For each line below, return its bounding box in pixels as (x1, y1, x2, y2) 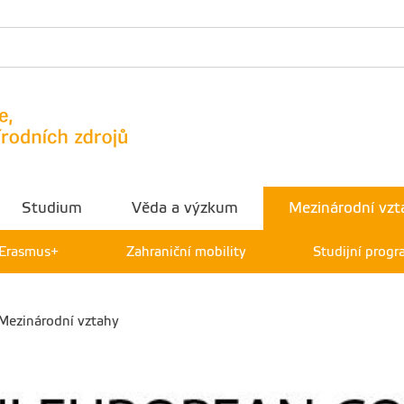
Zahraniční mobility (125, 244, 246, 259)
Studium (21, 199, 82, 216)
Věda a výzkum (132, 199, 239, 216)
